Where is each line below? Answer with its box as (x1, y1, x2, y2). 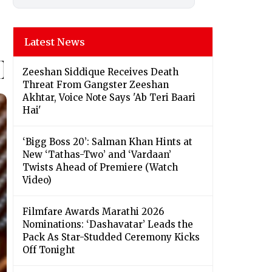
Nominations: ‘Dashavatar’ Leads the (22, 219, 193, 231)
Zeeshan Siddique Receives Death (22, 66, 178, 78)
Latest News (24, 36, 85, 49)
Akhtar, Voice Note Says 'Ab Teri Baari (22, 92, 195, 104)
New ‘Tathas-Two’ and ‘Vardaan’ (22, 149, 171, 161)
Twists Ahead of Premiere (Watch (22, 161, 178, 174)
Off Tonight (22, 244, 75, 256)
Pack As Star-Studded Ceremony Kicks (22, 231, 200, 243)
